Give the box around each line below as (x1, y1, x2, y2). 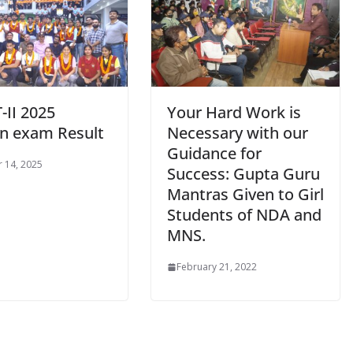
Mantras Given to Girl (167, 184, 324, 206)
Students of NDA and (167, 204, 321, 226)
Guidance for (167, 143, 262, 165)
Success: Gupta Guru (167, 163, 320, 185)
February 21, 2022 (176, 260, 257, 274)
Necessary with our (167, 122, 308, 144)
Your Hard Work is (167, 102, 301, 124)
